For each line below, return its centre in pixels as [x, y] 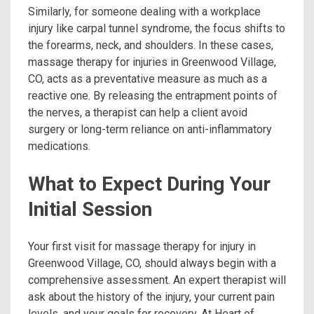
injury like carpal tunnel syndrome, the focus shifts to [157, 28]
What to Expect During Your [149, 184]
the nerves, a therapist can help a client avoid [138, 112]
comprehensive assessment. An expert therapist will [157, 280]
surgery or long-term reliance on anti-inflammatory [150, 129]
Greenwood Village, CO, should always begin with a [152, 263]
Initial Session [90, 209]
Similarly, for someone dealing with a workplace [144, 11]
